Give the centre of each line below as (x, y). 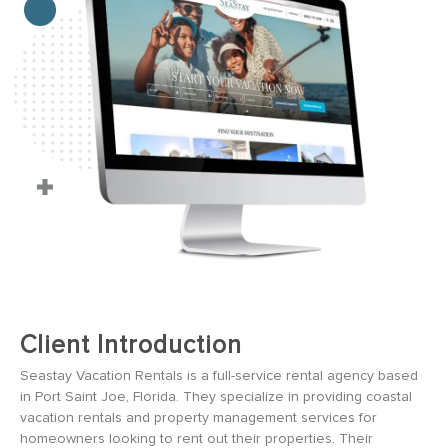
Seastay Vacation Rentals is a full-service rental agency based (219, 375)
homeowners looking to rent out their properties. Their (196, 438)
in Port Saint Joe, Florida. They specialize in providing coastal (216, 396)
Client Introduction (131, 345)
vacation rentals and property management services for (198, 417)
